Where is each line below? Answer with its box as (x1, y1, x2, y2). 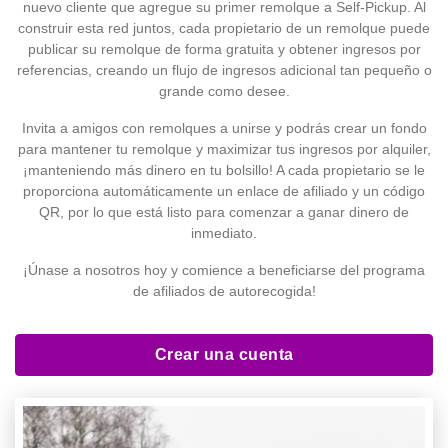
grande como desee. (158, 82, 290, 99)
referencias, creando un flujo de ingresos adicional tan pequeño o (16, 61, 432, 78)
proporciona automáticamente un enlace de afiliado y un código (23, 182, 425, 199)
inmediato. (191, 224, 257, 241)
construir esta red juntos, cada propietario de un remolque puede (18, 19, 430, 36)
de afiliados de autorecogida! (132, 282, 316, 299)
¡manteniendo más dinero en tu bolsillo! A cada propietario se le (23, 161, 425, 178)
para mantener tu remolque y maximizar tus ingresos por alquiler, (17, 140, 431, 157)
